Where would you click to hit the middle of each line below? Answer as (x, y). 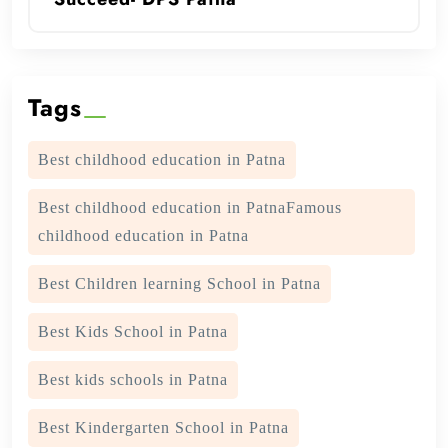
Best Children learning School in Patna (179, 284)
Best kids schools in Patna (133, 380)
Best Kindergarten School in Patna (163, 428)
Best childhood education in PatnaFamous (190, 208)
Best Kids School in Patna (133, 332)
